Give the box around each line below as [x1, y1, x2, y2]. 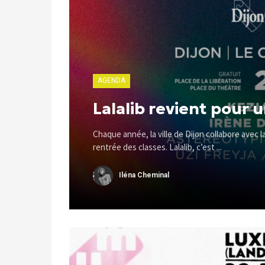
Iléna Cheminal [119, 171, 169, 180]
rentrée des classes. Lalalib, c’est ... [93, 141, 222, 153]
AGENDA [98, 76, 125, 85]
